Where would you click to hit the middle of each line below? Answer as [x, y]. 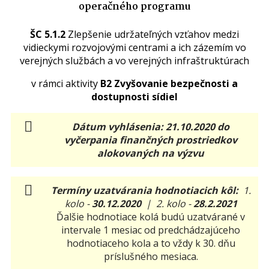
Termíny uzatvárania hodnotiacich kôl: [144, 190]
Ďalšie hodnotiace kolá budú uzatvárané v [151, 216]
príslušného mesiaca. [151, 256]
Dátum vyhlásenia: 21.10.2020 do [151, 126]
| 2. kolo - [166, 203]
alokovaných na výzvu [151, 153]
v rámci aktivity [66, 83]
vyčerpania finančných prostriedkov [151, 140]
